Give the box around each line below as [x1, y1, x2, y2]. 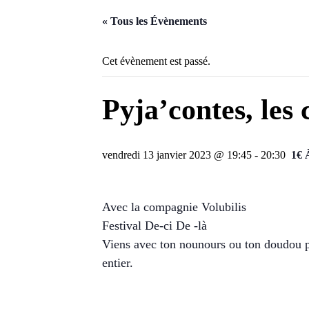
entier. [102, 256, 133, 270]
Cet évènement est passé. [102, 55, 210, 67]
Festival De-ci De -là [102, 219, 207, 232]
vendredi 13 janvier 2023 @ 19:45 [102, 149, 252, 161]
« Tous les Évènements [102, 15, 207, 27]
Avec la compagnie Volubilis [102, 200, 246, 214]
